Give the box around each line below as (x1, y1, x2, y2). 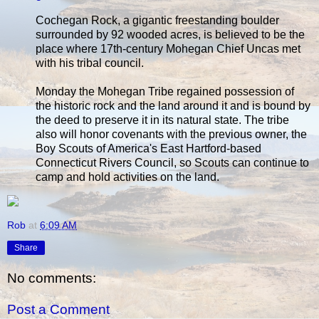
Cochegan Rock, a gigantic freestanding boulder (36, 14, 279, 26)
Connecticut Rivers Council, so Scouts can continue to (36, 156, 309, 169)
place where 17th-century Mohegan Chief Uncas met (36, 42, 300, 55)
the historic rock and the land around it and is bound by (36, 99, 310, 112)
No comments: (7, 271, 96, 286)
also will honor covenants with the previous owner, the (36, 127, 307, 140)
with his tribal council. (36, 56, 144, 69)
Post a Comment (7, 301, 110, 317)
